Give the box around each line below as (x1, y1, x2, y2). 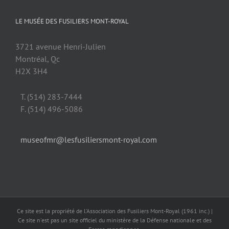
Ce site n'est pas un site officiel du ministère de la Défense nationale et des (17, 216, 212, 224)
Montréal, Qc (15, 54, 60, 64)
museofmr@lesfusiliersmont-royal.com (20, 134, 157, 145)
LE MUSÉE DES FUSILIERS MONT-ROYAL (15, 17, 129, 26)
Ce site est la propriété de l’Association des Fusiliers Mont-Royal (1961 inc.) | (16, 207, 213, 215)
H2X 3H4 (15, 66, 48, 77)
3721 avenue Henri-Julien (15, 41, 106, 52)
